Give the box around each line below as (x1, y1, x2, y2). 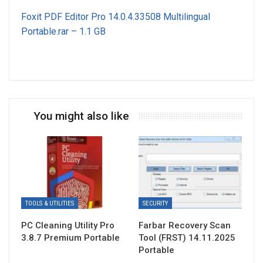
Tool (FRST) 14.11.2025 (139, 232, 235, 243)
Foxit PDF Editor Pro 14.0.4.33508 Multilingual (21, 11, 210, 23)
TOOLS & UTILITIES (25, 199, 74, 207)
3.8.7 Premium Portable (21, 232, 120, 243)
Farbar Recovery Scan (139, 220, 231, 231)
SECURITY (143, 199, 168, 207)
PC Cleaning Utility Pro (21, 220, 114, 231)
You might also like (33, 109, 129, 123)
